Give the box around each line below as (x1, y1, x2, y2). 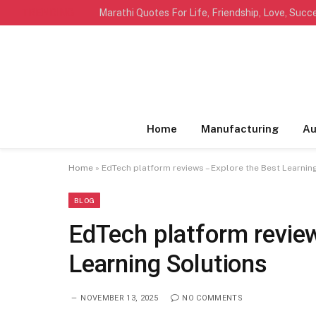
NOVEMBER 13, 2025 (80, 293, 158, 303)
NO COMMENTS (182, 293, 243, 303)
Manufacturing (200, 123, 279, 135)
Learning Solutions (68, 250, 267, 279)
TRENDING (21, 6, 74, 18)
